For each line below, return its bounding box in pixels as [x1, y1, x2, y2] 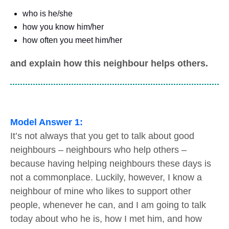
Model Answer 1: [10, 117, 83, 127]
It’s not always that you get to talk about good [10, 130, 194, 141]
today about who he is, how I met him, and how [10, 213, 202, 224]
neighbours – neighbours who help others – [10, 144, 187, 155]
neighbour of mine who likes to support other [10, 186, 191, 196]
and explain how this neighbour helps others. [10, 58, 208, 68]
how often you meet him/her [22, 35, 122, 44]
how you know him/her [22, 22, 104, 31]
